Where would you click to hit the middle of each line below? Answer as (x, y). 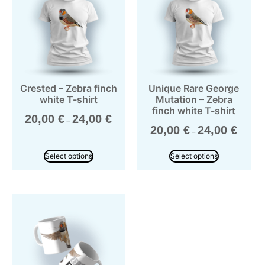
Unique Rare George (194, 88)
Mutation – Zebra (194, 99)
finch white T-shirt (194, 110)
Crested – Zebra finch (68, 88)
